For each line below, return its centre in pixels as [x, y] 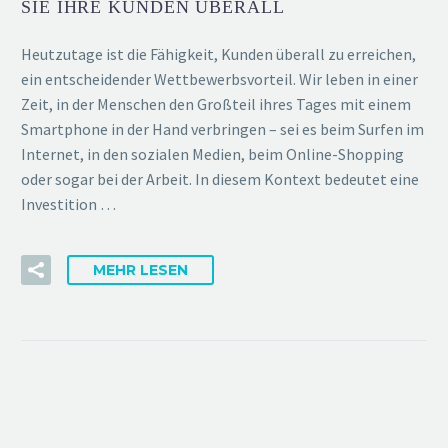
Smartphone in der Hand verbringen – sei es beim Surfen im [222, 129]
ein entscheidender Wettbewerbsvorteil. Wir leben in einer [219, 79]
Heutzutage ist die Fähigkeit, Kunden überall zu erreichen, [218, 54]
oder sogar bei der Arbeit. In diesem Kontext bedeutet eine [220, 179]
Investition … [68, 204]
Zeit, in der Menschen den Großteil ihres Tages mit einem [216, 104]
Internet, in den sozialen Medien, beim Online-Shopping [212, 154]
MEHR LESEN [140, 269]
